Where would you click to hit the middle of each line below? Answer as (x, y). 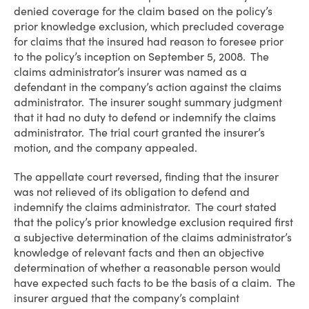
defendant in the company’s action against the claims (148, 87)
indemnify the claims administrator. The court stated (145, 207)
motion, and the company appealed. (108, 148)
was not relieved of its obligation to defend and (132, 192)
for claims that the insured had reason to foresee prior (149, 41)
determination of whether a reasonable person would (147, 268)
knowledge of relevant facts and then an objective (139, 252)
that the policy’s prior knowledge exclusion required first (153, 222)
